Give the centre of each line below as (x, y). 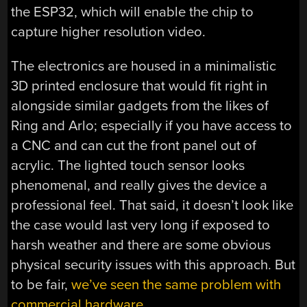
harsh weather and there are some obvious (141, 245)
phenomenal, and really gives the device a (139, 185)
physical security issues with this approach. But (153, 265)
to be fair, (41, 284)
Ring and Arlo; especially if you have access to (152, 125)
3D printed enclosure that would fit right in (139, 86)
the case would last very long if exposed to (141, 225)
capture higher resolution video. (109, 32)
